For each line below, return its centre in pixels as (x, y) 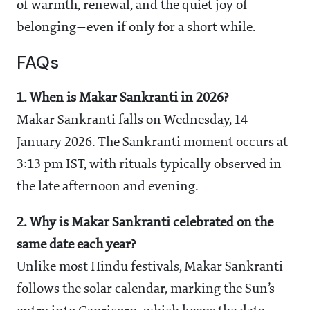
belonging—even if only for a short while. (136, 27)
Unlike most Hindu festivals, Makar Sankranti (150, 267)
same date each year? (76, 245)
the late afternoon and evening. (108, 186)
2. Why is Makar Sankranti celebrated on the (145, 222)
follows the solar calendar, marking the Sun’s (146, 289)
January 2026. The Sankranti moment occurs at (152, 142)
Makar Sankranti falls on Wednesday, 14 (132, 120)
